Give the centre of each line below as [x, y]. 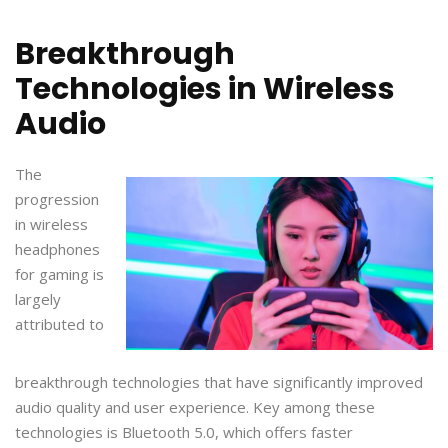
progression [57, 198]
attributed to [59, 323]
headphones [57, 248]
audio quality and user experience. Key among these [195, 406]
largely [38, 298]
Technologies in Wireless [205, 88]
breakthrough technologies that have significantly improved [219, 381]
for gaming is [59, 273]
